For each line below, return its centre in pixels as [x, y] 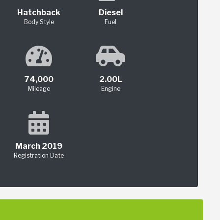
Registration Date [39, 156]
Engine [110, 89]
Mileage [39, 89]
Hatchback [39, 13]
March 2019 [39, 146]
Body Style [39, 22]
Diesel [110, 13]
